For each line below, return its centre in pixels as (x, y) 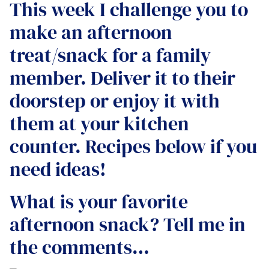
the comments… (80, 247)
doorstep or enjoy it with (115, 101)
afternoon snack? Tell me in (128, 224)
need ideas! (58, 169)
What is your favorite (99, 201)
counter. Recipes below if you (133, 146)
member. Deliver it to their (122, 78)
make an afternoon (91, 32)
